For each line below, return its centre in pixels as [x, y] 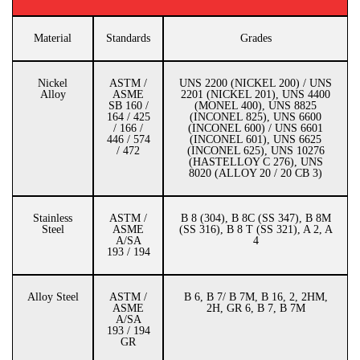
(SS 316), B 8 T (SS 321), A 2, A [256, 229]
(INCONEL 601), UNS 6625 [256, 139]
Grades [256, 38]
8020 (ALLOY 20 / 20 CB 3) [256, 173]
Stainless [53, 218]
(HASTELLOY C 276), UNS [256, 162]
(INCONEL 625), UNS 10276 [256, 151]
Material [53, 38]
